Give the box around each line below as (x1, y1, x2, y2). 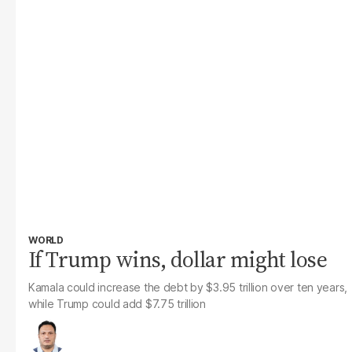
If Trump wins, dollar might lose (28, 244, 328, 274)
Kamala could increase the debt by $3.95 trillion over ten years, (28, 280, 348, 294)
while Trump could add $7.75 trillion (28, 297, 206, 310)
